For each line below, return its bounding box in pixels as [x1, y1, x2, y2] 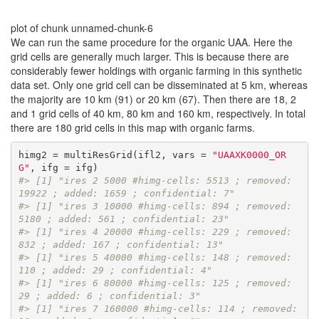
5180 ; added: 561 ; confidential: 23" [18, 214, 229, 225]
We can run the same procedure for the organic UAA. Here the [11, 34, 293, 49]
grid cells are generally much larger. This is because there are [11, 48, 289, 63]
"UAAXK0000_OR [211, 150, 286, 161]
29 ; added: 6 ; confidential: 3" [18, 291, 201, 302]
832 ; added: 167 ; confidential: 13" [18, 239, 224, 251]
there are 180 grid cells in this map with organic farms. [11, 120, 255, 135]
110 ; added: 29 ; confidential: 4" [18, 265, 212, 276]
